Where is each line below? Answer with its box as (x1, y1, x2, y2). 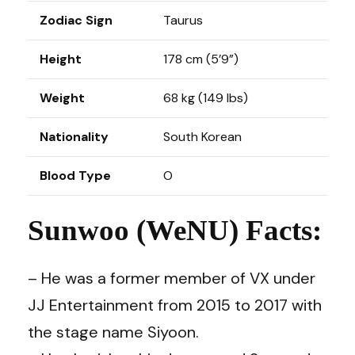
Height (40, 51, 82, 67)
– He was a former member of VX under (28, 267, 315, 288)
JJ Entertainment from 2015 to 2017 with (28, 294, 322, 315)
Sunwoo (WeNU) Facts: (28, 214, 322, 246)
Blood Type (40, 167, 111, 184)
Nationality (40, 128, 109, 145)
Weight (40, 90, 85, 106)
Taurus (163, 12, 203, 29)
